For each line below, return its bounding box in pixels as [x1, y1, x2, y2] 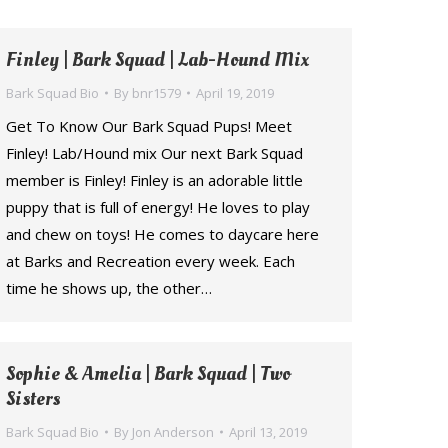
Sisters [6, 385, 60, 413]
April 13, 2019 [229, 423, 307, 441]
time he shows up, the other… [6, 278, 212, 298]
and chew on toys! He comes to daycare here [6, 224, 319, 244]
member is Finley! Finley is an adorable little [6, 170, 303, 190]
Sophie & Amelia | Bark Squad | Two [6, 360, 290, 388]
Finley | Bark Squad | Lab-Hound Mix [6, 46, 309, 74]
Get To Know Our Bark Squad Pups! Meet [6, 116, 292, 136]
